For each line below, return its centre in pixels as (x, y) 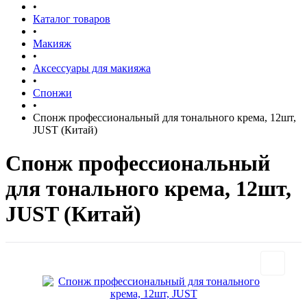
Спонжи (52, 93)
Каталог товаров (72, 19)
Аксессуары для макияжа (92, 68)
